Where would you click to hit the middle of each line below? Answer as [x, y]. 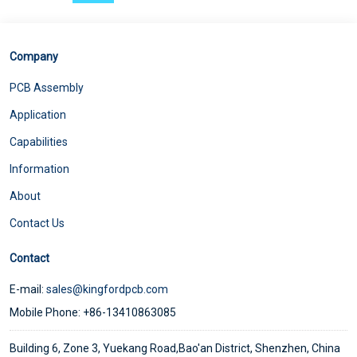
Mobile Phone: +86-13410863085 [93, 312]
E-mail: [28, 289]
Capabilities [39, 141]
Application [38, 114]
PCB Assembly [47, 87]
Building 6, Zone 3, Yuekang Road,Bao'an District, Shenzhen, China [175, 348]
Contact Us [37, 223]
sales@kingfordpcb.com [107, 289]
